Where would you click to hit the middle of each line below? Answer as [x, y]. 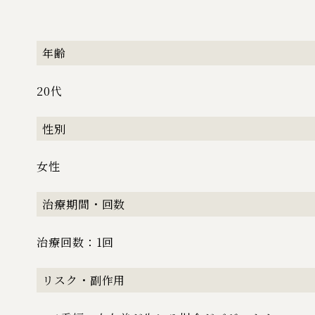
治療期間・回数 [84, 205]
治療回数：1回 [76, 243]
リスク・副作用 [84, 280]
